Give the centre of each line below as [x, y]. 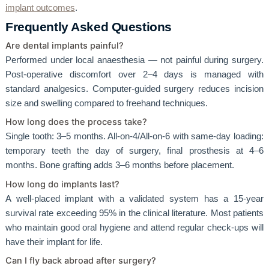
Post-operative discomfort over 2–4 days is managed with [134, 74]
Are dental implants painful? [64, 46]
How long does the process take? [76, 122]
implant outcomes [40, 8]
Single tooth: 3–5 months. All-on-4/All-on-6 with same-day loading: [134, 137]
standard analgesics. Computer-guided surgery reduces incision [134, 89]
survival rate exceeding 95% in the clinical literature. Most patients [134, 213]
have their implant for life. [54, 242]
